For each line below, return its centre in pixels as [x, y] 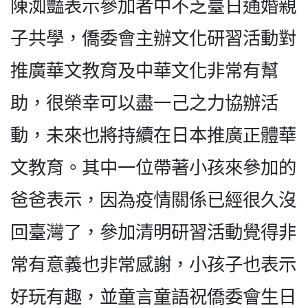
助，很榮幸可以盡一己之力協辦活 [144, 103]
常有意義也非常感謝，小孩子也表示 [153, 265]
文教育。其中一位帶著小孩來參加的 [153, 168]
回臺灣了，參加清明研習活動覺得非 [153, 232]
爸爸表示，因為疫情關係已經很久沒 [153, 200]
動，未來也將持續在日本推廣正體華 [153, 135]
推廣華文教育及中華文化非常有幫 [144, 71]
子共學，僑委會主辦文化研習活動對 [153, 38]
